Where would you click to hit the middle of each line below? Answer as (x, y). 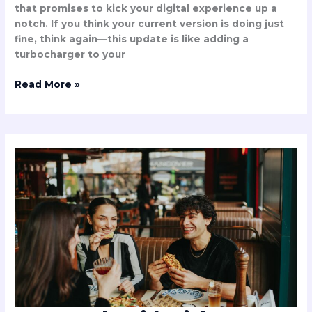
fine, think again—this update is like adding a (132, 39)
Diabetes (39, 186)
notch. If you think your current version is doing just (150, 24)
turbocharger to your (70, 55)
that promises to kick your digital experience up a (146, 9)
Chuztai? (37, 217)
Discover (38, 232)
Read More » (48, 84)
